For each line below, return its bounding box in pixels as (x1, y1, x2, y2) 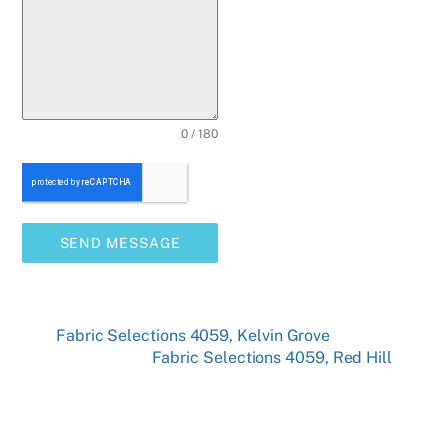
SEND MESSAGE (59, 234, 181, 251)
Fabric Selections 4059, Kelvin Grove (56, 325, 331, 345)
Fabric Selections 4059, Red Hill (151, 347, 392, 367)
